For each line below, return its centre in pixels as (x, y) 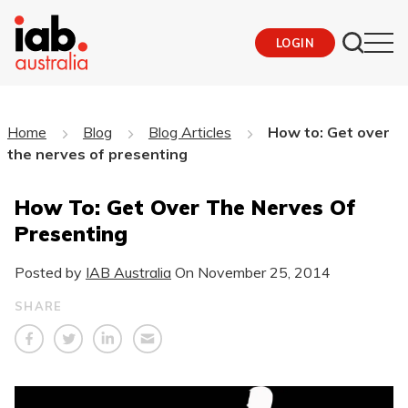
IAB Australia (128, 272)
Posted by (50, 272)
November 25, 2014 (264, 272)
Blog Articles (189, 132)
